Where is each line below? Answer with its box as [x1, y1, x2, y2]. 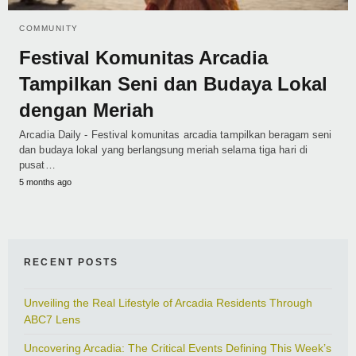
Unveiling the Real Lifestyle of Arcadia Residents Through [24, 296, 312, 310]
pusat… [19, 159, 56, 172]
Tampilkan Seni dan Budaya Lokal [19, 73, 327, 95]
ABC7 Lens [24, 313, 80, 327]
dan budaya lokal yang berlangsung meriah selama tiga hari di [19, 144, 308, 157]
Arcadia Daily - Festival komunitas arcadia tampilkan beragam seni [19, 129, 332, 141]
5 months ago [19, 177, 72, 188]
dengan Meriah [19, 99, 154, 122]
